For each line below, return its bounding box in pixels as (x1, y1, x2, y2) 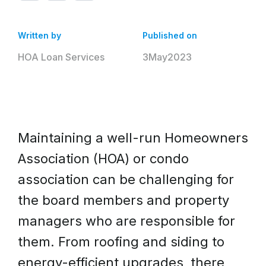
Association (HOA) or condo (18, 151, 189, 166)
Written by (18, 30, 61, 40)
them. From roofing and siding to (18, 234, 224, 249)
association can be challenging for (18, 172, 234, 187)
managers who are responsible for (18, 213, 235, 229)
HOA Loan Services (18, 51, 104, 63)
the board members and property (18, 192, 229, 208)
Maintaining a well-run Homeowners (18, 130, 248, 145)
